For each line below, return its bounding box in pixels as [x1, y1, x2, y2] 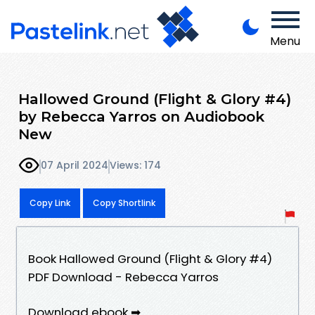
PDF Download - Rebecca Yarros [28, 268, 219, 285]
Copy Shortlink [93, 196, 155, 209]
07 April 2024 [41, 158, 108, 173]
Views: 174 [110, 158, 161, 173]
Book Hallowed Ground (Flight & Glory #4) [28, 250, 272, 267]
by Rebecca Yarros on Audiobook [18, 107, 264, 125]
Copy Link [30, 196, 70, 209]
